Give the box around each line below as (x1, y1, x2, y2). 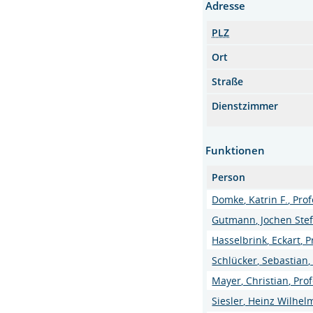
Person (212, 170, 246, 184)
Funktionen (205, 143, 265, 157)
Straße (212, 75, 244, 88)
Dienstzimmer (212, 99, 279, 112)
